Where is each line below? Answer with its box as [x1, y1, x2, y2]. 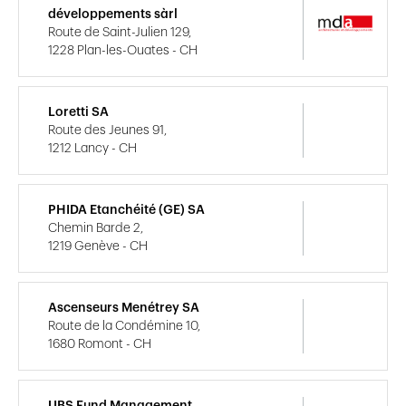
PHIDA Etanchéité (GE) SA [48, 203, 205, 217]
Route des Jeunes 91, [48, 123, 167, 137]
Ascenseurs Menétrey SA [48, 301, 199, 314]
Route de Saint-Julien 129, [48, 25, 191, 39]
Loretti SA [48, 105, 109, 119]
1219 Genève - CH [48, 239, 148, 253]
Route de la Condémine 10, [48, 319, 200, 333]
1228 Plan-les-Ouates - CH [48, 43, 198, 57]
